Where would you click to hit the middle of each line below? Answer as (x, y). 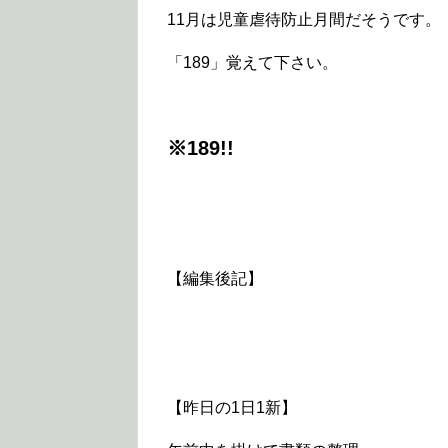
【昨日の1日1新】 (232, 407)
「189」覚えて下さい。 (252, 62)
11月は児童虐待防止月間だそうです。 (304, 19)
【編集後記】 (215, 278)
